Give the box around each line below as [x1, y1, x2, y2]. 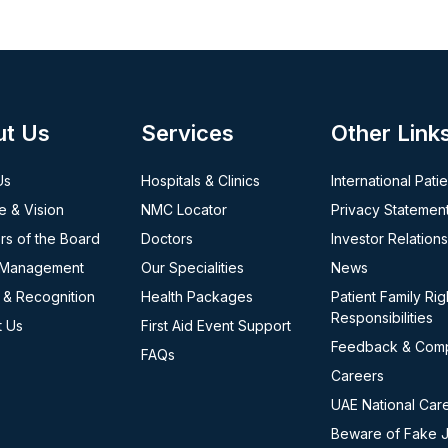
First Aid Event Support [140, 317, 291, 334]
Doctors [140, 230, 193, 247]
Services [140, 120, 234, 146]
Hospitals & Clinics [140, 172, 260, 189]
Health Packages [140, 288, 253, 305]
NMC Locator [140, 201, 227, 218]
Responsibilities [330, 309, 433, 326]
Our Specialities [140, 259, 244, 276]
